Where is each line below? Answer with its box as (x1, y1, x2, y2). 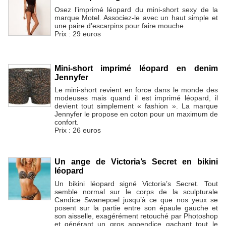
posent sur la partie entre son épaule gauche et (54, 203, 218, 212)
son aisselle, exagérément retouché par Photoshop (54, 211, 218, 220)
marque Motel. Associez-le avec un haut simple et (54, 14, 218, 22)
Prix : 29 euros (54, 30, 101, 38)
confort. (54, 118, 79, 127)
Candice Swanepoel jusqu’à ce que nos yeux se (54, 195, 218, 204)
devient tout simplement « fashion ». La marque (54, 102, 218, 110)
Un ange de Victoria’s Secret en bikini (54, 157, 218, 166)
